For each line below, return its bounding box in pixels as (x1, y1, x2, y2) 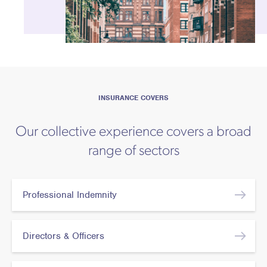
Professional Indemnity (23, 189, 117, 201)
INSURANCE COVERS (98, 93, 169, 103)
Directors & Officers (23, 230, 104, 243)
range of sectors (88, 144, 179, 159)
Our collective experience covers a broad (15, 125, 252, 140)
